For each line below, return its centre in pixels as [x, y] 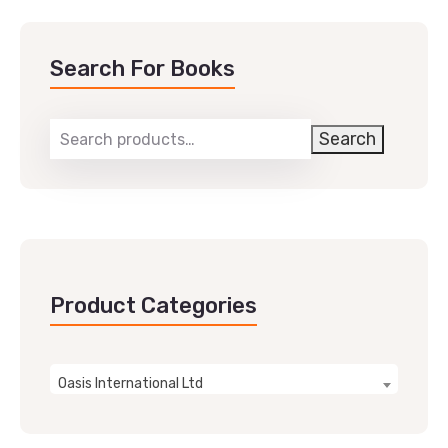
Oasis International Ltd [130, 384]
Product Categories [153, 306]
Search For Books [142, 69]
